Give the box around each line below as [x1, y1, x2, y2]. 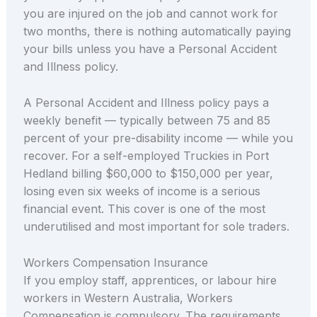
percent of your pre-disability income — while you [23, 130, 293, 145]
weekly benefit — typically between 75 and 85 [23, 113, 270, 127]
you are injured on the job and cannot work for [23, 6, 278, 21]
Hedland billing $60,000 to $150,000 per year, [23, 166, 273, 180]
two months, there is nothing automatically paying [23, 24, 291, 39]
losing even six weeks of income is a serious [23, 183, 260, 198]
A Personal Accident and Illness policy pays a [23, 95, 269, 110]
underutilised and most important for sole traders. [23, 219, 289, 234]
